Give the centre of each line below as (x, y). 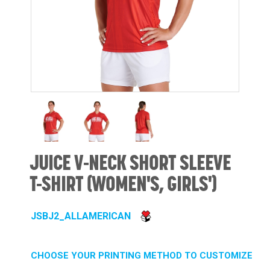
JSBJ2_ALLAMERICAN (81, 216)
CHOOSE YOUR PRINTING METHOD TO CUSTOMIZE (142, 256)
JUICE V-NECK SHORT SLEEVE (130, 162)
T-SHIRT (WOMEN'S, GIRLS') (123, 183)
